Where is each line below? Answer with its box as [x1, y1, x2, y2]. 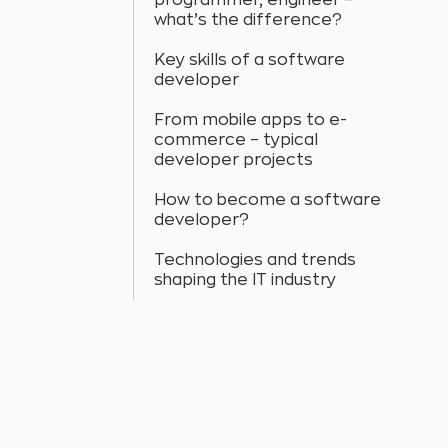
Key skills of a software [154, 52, 346, 69]
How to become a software [154, 192, 382, 209]
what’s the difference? [154, 12, 343, 29]
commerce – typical [154, 132, 319, 149]
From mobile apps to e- [154, 112, 348, 129]
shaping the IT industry [154, 272, 337, 289]
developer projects [154, 152, 314, 169]
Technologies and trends [154, 252, 357, 269]
